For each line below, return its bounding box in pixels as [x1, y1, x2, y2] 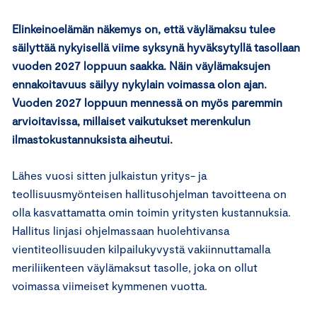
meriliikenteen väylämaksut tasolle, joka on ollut [12, 260, 258, 274]
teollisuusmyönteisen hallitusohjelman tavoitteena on [12, 186, 287, 200]
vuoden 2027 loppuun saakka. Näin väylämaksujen [12, 58, 270, 72]
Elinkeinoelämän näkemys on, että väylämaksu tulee [12, 21, 275, 35]
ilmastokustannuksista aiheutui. [12, 132, 173, 146]
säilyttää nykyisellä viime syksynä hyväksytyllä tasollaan [12, 40, 300, 54]
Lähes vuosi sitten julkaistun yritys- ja [12, 168, 207, 182]
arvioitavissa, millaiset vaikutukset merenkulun [12, 113, 250, 127]
